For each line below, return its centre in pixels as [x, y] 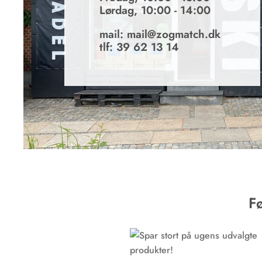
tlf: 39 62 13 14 [139, 47]
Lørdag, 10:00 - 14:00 [155, 10]
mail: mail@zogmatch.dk [160, 34]
